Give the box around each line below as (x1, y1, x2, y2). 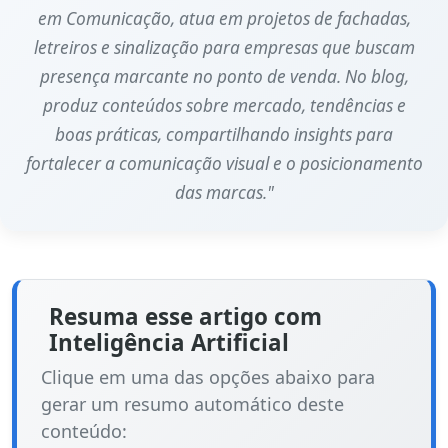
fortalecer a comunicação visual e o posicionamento (25, 151, 423, 175)
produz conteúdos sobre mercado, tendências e (42, 93, 406, 117)
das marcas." (174, 180, 274, 204)
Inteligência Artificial (49, 326, 289, 358)
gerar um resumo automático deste (41, 391, 344, 416)
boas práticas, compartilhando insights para (55, 122, 393, 146)
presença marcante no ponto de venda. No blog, (39, 64, 409, 88)
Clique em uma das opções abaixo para (41, 364, 375, 389)
